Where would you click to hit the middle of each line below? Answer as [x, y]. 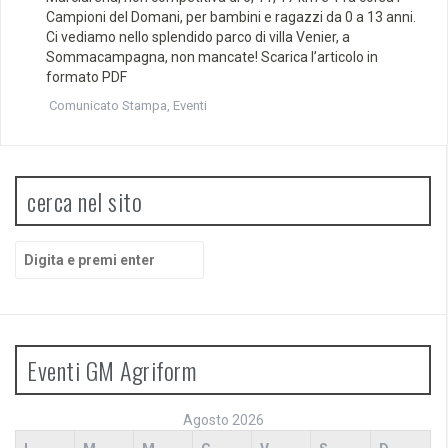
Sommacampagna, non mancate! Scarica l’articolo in [212, 57]
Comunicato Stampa [108, 105]
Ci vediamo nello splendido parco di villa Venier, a [198, 37]
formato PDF [86, 77]
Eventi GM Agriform [111, 370]
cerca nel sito [84, 201]
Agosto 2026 [223, 420]
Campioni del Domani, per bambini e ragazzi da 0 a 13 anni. [231, 17]
